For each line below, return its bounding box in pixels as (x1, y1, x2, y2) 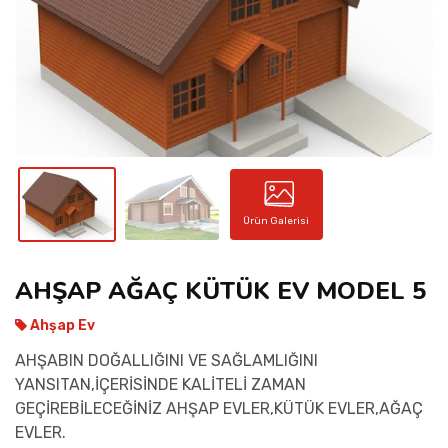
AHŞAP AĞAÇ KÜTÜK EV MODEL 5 (15, 274, 426, 307)
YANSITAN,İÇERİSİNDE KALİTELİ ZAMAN (15, 374, 306, 394)
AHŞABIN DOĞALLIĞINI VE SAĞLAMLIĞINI (15, 350, 318, 370)
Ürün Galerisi (243, 215, 310, 228)
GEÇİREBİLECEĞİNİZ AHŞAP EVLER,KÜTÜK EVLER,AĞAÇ (15, 398, 423, 418)
